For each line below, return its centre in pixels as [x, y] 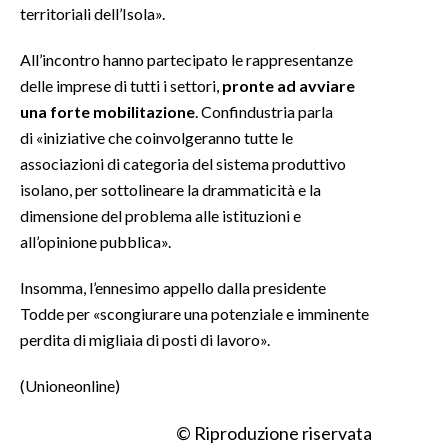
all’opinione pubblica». [95, 241]
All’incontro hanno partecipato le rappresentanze [186, 59]
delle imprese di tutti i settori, [121, 85]
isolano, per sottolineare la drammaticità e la [170, 189]
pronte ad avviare [288, 85]
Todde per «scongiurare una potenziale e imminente [194, 313]
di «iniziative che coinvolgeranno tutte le [156, 137]
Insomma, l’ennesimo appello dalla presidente [173, 287]
